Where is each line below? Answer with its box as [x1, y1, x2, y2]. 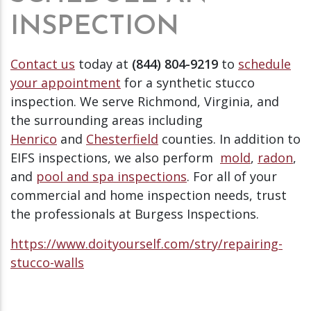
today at [75, 55, 132, 72]
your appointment [10, 74, 121, 91]
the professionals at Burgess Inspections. [10, 205, 259, 222]
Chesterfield [86, 130, 158, 147]
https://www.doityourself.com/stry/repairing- [10, 235, 283, 252]
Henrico [10, 130, 57, 147]
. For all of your [187, 167, 277, 185]
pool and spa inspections [36, 167, 187, 185]
